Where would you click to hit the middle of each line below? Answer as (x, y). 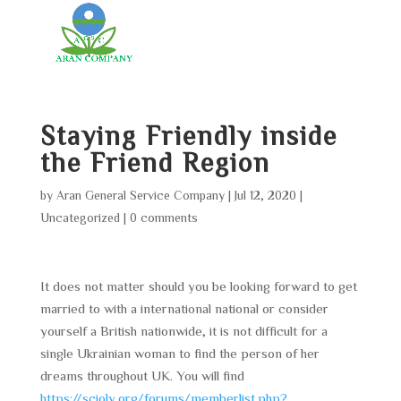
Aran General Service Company (140, 195)
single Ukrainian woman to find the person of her (179, 353)
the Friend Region (155, 162)
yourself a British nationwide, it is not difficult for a (183, 331)
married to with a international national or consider (184, 308)
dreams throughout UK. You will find (142, 375)
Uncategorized (80, 218)
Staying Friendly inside (188, 135)
